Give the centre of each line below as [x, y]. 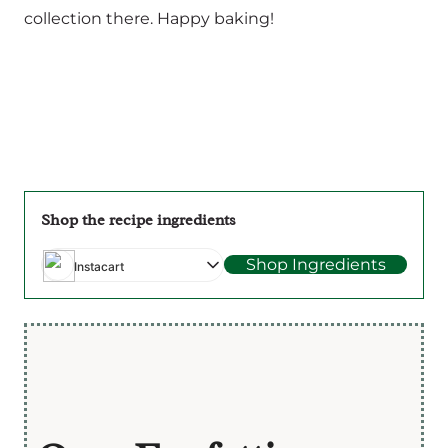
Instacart [99, 266]
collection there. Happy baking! [149, 18]
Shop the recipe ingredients [138, 219]
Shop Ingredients [315, 265]
